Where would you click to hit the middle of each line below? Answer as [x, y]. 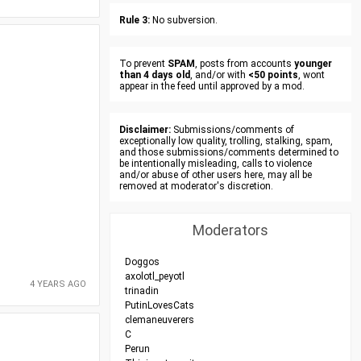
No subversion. [184, 20]
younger [313, 64]
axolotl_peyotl [155, 276]
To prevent [143, 64]
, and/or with [219, 75]
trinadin [142, 291]
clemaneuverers [160, 320]
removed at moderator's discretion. [196, 186]
